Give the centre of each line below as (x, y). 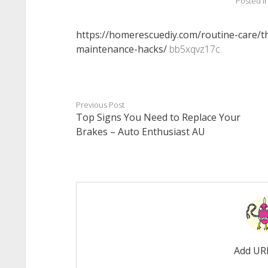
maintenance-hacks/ (121, 49)
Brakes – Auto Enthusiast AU (140, 132)
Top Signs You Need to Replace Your (158, 117)
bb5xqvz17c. (194, 49)
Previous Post (100, 105)
